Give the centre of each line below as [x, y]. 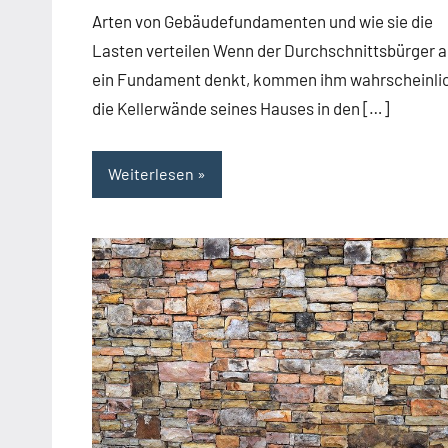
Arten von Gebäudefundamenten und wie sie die [262, 20]
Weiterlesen [151, 174]
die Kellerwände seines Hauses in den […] [240, 107]
